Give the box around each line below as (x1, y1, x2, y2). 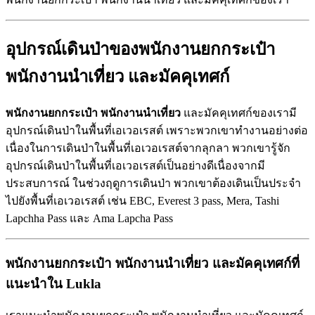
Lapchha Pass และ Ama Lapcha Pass (6, 212, 173, 225)
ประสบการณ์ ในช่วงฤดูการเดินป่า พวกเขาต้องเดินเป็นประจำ (6, 177, 301, 190)
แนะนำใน (6, 276, 63, 291)
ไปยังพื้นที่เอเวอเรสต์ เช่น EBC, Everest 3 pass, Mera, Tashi (6, 195, 279, 207)
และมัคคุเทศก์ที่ (212, 255, 300, 271)
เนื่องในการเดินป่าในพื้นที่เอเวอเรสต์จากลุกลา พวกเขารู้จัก (6, 142, 290, 155)
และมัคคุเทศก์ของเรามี (181, 107, 297, 120)
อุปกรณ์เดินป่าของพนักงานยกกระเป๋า (6, 40, 275, 59)
